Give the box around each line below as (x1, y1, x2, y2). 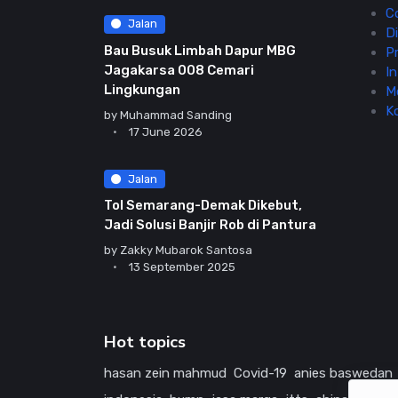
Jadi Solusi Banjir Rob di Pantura (104, 216, 316, 233)
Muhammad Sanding (120, 107, 232, 122)
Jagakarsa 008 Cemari (104, 61, 254, 78)
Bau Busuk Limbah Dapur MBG (104, 42, 296, 59)
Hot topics (104, 330, 186, 354)
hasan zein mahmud (104, 364, 227, 381)
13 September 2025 (128, 259, 236, 274)
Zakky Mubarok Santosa (120, 243, 252, 257)
